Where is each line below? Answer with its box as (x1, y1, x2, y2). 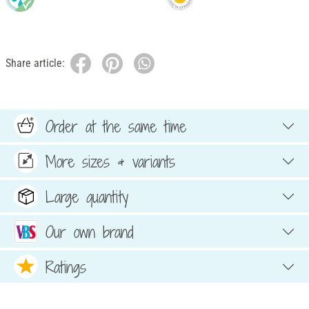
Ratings (46, 255, 86, 278)
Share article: (6, 57, 65, 70)
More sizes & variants (46, 150, 175, 172)
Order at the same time (46, 114, 186, 137)
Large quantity (46, 185, 128, 208)
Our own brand (46, 220, 134, 243)
